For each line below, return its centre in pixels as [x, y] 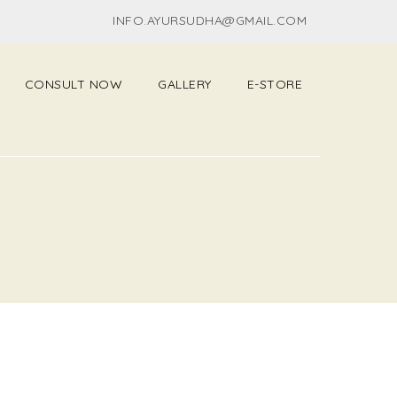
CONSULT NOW [73, 84]
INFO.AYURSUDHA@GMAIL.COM [210, 20]
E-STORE [274, 84]
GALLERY [185, 84]
